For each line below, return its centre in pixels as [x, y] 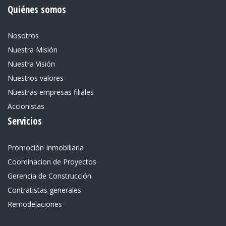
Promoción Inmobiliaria [46, 147]
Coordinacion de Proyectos [52, 161]
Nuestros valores [36, 78]
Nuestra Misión [33, 50]
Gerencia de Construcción [49, 176]
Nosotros [23, 36]
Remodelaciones [35, 204]
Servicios [25, 121]
